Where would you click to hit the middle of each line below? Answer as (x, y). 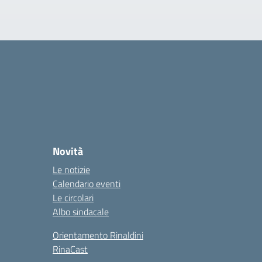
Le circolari (73, 198)
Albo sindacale (81, 212)
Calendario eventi (87, 184)
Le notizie (71, 170)
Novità (68, 151)
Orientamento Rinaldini (98, 235)
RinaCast (70, 249)
